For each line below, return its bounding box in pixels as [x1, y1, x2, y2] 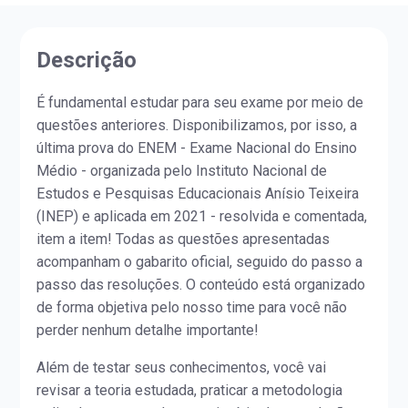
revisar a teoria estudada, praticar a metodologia [36, 382, 343, 400]
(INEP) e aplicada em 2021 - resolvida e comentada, [36, 208, 368, 226]
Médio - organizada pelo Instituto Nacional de [36, 162, 328, 180]
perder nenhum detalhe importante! [36, 321, 260, 340]
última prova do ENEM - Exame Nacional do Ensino [36, 139, 358, 158]
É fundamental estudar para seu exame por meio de [36, 94, 364, 112]
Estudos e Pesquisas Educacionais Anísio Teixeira [36, 185, 360, 203]
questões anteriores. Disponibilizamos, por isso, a [36, 117, 358, 135]
